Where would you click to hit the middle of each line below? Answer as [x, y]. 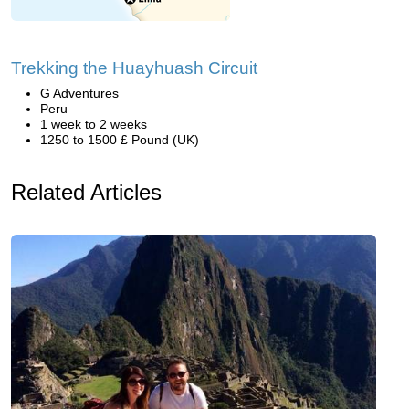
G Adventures [79, 93]
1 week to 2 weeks [94, 124]
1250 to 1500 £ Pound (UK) [120, 140]
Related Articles [86, 192]
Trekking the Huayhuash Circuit [134, 68]
